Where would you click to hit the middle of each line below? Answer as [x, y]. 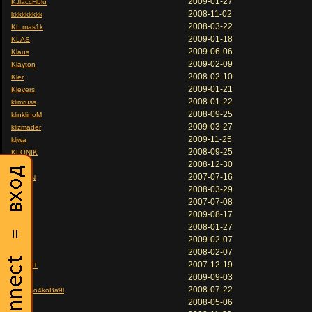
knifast [22, 227]
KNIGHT [24, 265]
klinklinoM [26, 115]
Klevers [23, 89]
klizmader [26, 127]
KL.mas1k [27, 27]
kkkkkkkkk [27, 14]
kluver [21, 190]
